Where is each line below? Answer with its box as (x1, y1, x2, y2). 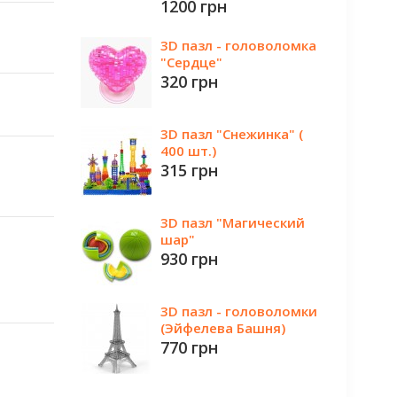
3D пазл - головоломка (160, 36, 316, 54)
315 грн (160, 160, 218, 181)
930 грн (160, 248, 218, 269)
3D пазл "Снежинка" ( (160, 125, 303, 143)
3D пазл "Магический (160, 214, 305, 231)
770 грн (160, 337, 218, 358)
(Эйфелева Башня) (160, 319, 285, 337)
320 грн (160, 71, 218, 92)
